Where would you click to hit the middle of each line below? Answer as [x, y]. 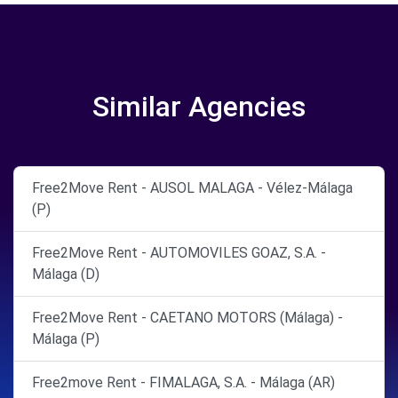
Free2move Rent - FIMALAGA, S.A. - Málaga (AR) [183, 382]
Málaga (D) [66, 274]
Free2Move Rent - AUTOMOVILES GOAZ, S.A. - [179, 253]
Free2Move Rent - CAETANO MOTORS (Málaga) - [187, 318]
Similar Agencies [199, 107]
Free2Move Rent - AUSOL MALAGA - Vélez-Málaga [192, 188]
